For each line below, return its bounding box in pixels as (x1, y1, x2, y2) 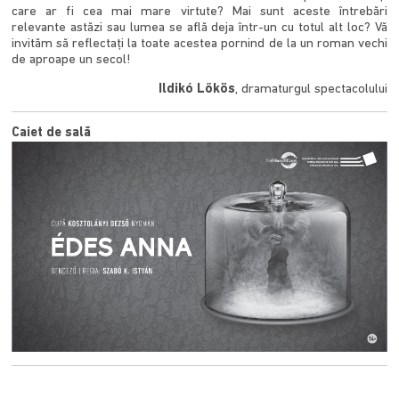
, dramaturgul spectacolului (234, 82, 387, 96)
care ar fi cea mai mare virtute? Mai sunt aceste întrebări (12, 4, 387, 19)
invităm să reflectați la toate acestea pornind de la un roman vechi (12, 37, 387, 51)
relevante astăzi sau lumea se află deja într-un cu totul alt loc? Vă (12, 20, 387, 35)
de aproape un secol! (12, 53, 132, 67)
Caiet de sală (12, 126, 92, 140)
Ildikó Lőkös (158, 82, 235, 96)
